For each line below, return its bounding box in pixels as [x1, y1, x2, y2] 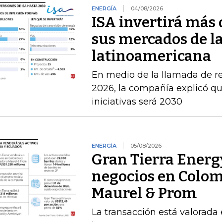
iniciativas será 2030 [91, 96, 182, 107]
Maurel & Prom [91, 184, 197, 202]
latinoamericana [91, 47, 211, 65]
